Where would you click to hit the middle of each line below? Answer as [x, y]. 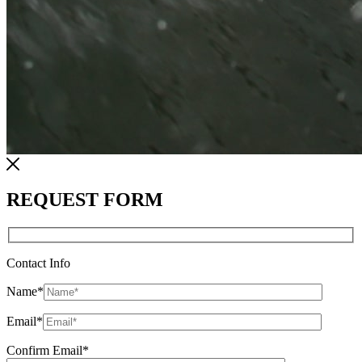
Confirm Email [44, 350]
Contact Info [38, 263]
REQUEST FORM [85, 200]
